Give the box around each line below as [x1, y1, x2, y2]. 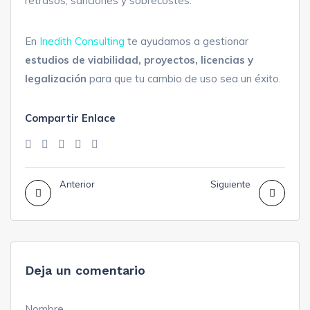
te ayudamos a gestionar [125, 34, 248, 48]
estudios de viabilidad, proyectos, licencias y [25, 53, 253, 66]
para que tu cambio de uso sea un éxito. [86, 71, 281, 85]
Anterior [60, 178, 95, 190]
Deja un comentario [25, 262, 145, 277]
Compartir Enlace [25, 111, 116, 125]
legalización [25, 71, 86, 85]
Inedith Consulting [39, 34, 125, 48]
